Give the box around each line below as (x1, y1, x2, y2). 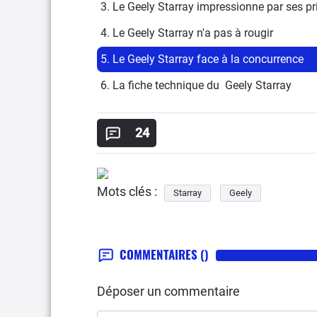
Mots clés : (97, 183, 157, 199)
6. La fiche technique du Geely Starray (100, 78, 292, 92)
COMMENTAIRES (120, 245, 200, 263)
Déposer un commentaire (97, 283, 240, 299)
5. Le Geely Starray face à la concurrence (100, 52, 304, 66)
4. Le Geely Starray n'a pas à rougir (100, 25, 273, 40)
